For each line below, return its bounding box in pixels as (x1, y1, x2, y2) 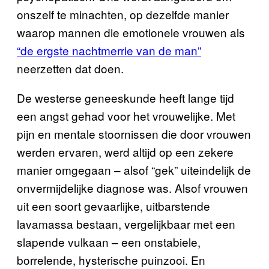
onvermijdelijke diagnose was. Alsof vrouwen (17, 180, 248, 196)
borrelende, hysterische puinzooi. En (17, 252, 205, 268)
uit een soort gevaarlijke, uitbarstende (17, 198, 210, 214)
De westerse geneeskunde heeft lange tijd (17, 89, 234, 106)
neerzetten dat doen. (17, 60, 124, 76)
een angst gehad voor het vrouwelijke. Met (17, 107, 235, 124)
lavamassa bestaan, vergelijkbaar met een (17, 216, 235, 232)
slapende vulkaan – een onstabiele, (17, 234, 201, 250)
